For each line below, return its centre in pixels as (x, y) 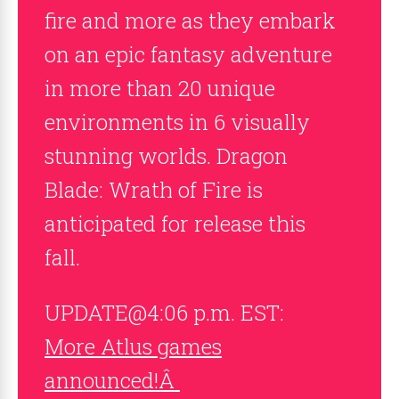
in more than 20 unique (160, 88)
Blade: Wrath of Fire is (154, 190)
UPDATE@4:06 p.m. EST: (164, 313)
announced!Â (112, 380)
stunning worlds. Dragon (166, 156)
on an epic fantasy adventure (188, 54)
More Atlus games (133, 346)
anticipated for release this (175, 224)
